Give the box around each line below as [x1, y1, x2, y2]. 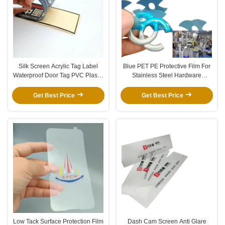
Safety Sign [43, 80, 74, 88]
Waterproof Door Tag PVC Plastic [13, 71, 103, 79]
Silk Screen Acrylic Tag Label [19, 62, 98, 70]
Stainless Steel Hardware [132, 71, 201, 79]
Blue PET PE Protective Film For [123, 62, 210, 70]
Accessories [150, 80, 183, 88]
